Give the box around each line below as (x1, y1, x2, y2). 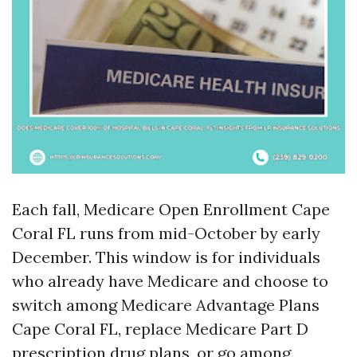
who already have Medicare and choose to (12, 271, 328, 291)
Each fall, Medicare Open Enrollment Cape (12, 199, 330, 219)
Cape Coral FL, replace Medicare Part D (12, 319, 308, 339)
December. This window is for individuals (12, 247, 320, 267)
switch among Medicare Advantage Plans (12, 295, 320, 315)
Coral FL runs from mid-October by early (12, 223, 320, 243)
